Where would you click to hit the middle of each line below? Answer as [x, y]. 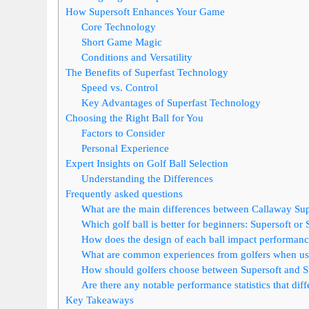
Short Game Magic [122, 41]
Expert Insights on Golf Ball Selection [147, 163]
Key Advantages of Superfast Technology [171, 102]
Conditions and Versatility [137, 57]
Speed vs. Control [120, 87]
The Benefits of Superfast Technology [147, 72]
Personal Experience [125, 148]
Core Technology [119, 26]
